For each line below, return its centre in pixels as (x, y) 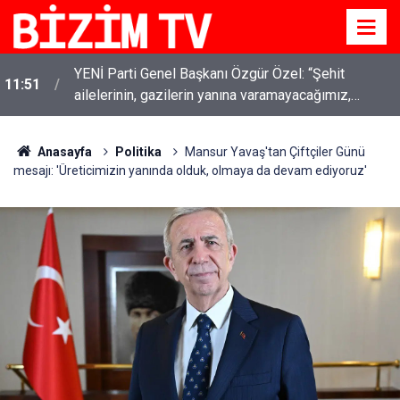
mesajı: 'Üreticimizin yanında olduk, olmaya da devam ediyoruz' (190, 171)
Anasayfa (63, 152)
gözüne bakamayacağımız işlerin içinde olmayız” (225, 117)
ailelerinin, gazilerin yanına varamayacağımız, (212, 95)
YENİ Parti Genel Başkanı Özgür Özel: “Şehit (209, 74)
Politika (138, 152)
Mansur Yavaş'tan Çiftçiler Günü (275, 152)
